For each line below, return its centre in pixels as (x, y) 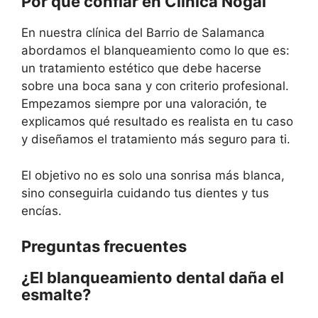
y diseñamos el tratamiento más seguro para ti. (156, 139)
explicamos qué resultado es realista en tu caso (157, 121)
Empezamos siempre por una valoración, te (144, 104)
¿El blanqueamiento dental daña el (153, 278)
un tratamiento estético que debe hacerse (141, 68)
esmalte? (56, 295)
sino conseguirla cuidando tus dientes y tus (145, 193)
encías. (42, 210)
